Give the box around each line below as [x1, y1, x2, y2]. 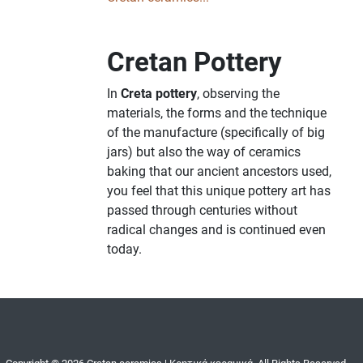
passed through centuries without [107, 203, 297, 219]
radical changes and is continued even [107, 222, 326, 238]
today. [107, 241, 142, 258]
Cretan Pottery [107, 46, 282, 79]
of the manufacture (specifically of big [107, 125, 325, 141]
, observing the [197, 86, 280, 102]
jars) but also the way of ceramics [107, 144, 301, 160]
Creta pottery [121, 86, 197, 102]
